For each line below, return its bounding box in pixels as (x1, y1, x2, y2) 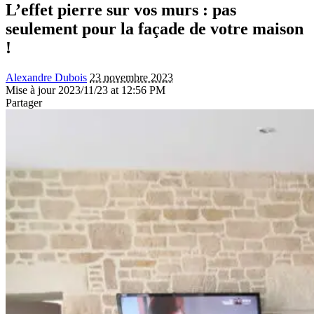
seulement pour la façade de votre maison (6, 19, 303, 38)
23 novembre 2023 (90, 71, 173, 83)
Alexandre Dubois (6, 71, 87, 83)
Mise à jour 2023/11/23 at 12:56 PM (6, 83, 165, 96)
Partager (6, 96, 42, 109)
